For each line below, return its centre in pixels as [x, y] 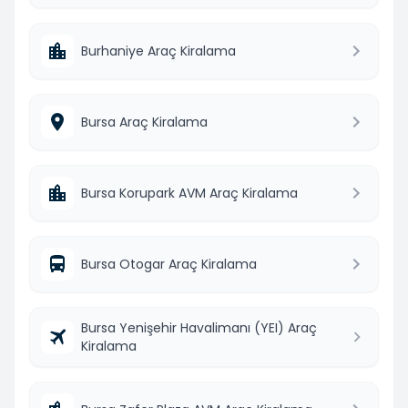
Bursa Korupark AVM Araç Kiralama [189, 193]
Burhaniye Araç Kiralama [158, 51]
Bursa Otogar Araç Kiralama [169, 264]
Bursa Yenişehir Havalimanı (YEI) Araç [199, 327]
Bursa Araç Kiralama [144, 122]
